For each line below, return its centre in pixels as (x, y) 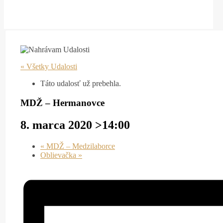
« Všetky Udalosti (49, 66)
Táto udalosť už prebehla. (81, 83)
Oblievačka (59, 155)
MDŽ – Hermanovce (62, 103)
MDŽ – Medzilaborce (80, 146)
